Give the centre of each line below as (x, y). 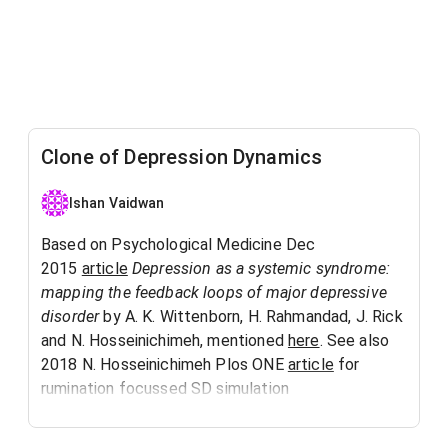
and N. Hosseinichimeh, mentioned (164, 340)
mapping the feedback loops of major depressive (214, 292)
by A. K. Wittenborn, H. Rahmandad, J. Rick (251, 316)
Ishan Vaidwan (117, 202)
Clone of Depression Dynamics (182, 157)
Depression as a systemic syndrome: (261, 268)
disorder (70, 316)
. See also (354, 340)
